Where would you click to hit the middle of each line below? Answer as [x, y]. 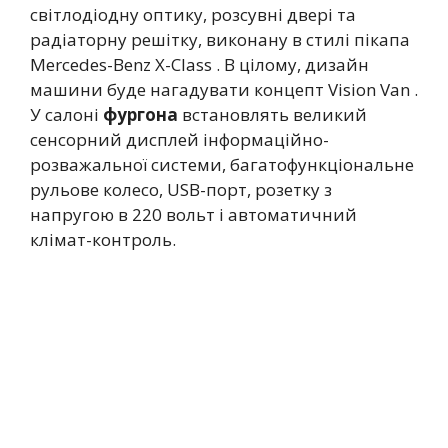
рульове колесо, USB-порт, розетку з [181, 189]
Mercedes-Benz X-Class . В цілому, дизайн [199, 64]
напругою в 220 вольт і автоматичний [193, 214]
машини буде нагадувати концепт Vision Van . [224, 89]
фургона [140, 114]
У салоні [66, 114]
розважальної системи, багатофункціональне [222, 164]
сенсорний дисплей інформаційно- [179, 139]
